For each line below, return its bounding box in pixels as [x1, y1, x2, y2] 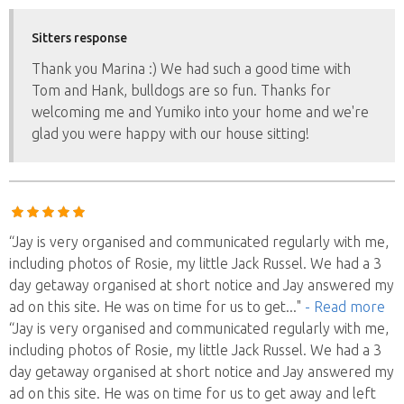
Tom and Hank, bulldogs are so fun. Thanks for [32, 81, 331, 98]
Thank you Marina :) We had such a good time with [32, 60, 351, 77]
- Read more [305, 298, 385, 315]
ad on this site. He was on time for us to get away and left [9, 384, 376, 401]
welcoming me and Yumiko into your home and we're [32, 103, 369, 120]
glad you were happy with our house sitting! [32, 124, 309, 142]
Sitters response [32, 30, 127, 45]
